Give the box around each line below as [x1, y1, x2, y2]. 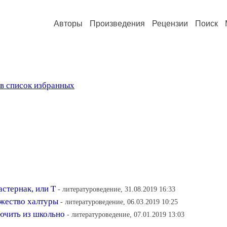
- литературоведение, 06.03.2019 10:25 [60, 198, 178, 206]
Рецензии [152, 19, 188, 28]
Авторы [54, 19, 83, 28]
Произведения [90, 19, 145, 28]
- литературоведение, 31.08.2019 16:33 [58, 185, 175, 193]
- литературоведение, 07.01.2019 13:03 [67, 210, 184, 218]
